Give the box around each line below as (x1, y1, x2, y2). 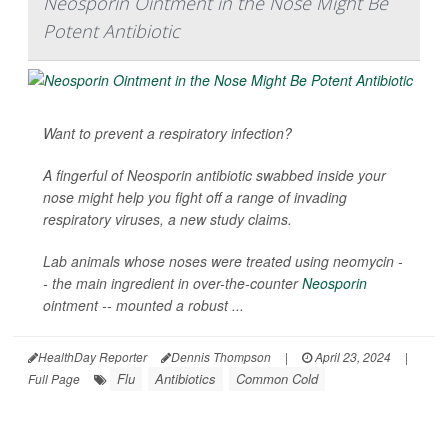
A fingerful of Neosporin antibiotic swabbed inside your (43, 165, 386, 186)
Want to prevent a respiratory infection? (43, 123, 292, 144)
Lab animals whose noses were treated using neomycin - (43, 251, 403, 272)
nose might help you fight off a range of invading (43, 187, 347, 208)
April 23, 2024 (312, 348, 391, 366)
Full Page (28, 370, 80, 388)
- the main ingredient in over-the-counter (43, 273, 302, 294)
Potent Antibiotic (43, 19, 180, 44)
